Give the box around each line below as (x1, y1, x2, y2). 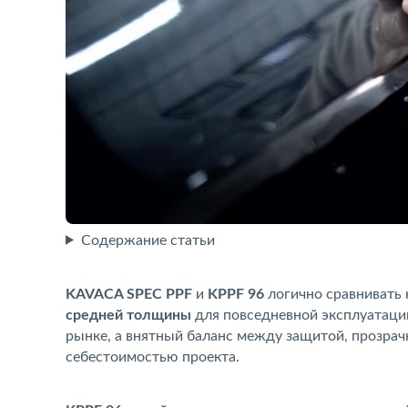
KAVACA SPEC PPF (66, 286, 192, 301)
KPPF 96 (208, 286, 264, 301)
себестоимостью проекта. (66, 349, 240, 364)
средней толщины (66, 307, 191, 322)
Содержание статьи (80, 232, 215, 248)
